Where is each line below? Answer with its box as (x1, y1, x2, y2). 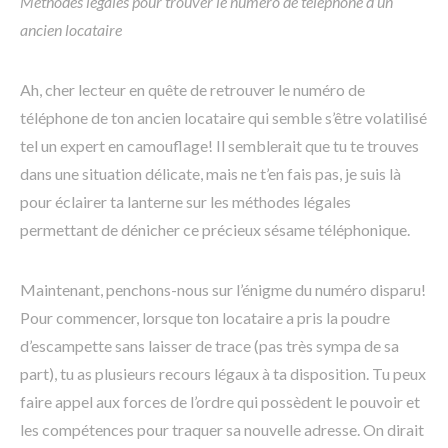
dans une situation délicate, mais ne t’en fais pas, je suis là (20, 164, 401, 184)
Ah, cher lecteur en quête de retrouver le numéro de (20, 80, 365, 100)
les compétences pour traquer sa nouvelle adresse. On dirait (20, 420, 424, 440)
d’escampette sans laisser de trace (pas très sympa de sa (20, 336, 399, 356)
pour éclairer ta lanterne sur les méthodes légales (20, 192, 351, 212)
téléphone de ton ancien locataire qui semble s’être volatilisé (20, 108, 427, 128)
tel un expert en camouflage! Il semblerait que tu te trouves (20, 136, 419, 156)
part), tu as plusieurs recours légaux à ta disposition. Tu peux (20, 364, 426, 384)
